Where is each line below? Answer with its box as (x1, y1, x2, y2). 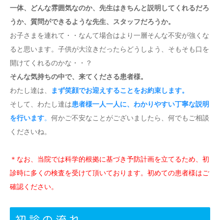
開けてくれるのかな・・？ (10, 58, 92, 67)
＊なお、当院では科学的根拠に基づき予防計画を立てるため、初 (10, 154, 209, 164)
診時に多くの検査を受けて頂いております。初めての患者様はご (10, 168, 209, 177)
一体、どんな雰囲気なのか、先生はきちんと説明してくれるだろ (10, 3, 209, 12)
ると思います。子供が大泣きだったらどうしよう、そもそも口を (10, 44, 209, 54)
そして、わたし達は (10, 99, 72, 109)
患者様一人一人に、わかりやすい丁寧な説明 (72, 99, 209, 109)
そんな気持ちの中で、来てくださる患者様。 (10, 72, 147, 81)
